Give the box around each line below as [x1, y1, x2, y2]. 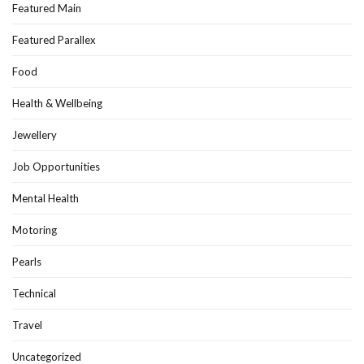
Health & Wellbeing [12, 97, 102, 110]
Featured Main [12, 2, 81, 15]
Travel [12, 318, 42, 332]
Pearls [12, 255, 41, 269]
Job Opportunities [12, 160, 100, 174]
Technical [12, 287, 56, 301]
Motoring [12, 223, 57, 237]
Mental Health [12, 192, 79, 206]
